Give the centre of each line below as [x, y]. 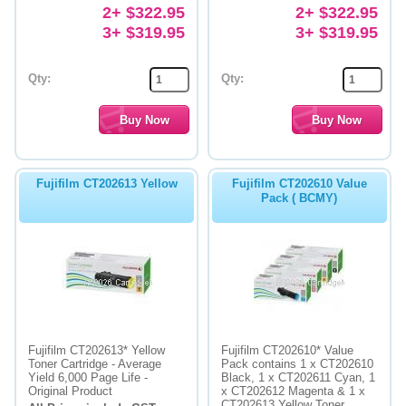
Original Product [71, 391]
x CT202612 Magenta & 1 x [293, 391]
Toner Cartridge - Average [95, 364]
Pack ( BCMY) [300, 198]
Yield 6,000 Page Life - [88, 377]
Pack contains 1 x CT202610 [297, 364]
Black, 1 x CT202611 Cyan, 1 [298, 377]
